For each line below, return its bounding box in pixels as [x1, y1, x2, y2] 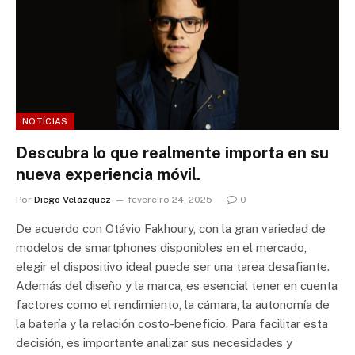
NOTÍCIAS [22, 116, 68, 127]
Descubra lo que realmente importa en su [16, 143, 329, 163]
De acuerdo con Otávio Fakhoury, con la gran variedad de [16, 222, 326, 236]
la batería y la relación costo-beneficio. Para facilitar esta [16, 317, 328, 331]
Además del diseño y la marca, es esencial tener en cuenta [16, 279, 338, 293]
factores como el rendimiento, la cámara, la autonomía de [16, 298, 330, 312]
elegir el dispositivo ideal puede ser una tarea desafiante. [16, 260, 330, 274]
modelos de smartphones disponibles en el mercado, [16, 241, 307, 255]
